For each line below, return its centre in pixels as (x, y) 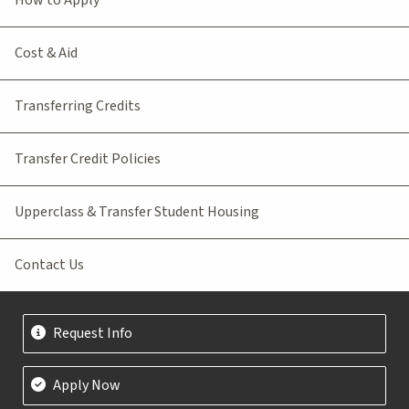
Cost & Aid (46, 52)
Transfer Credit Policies (88, 158)
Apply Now (86, 385)
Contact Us (49, 264)
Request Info (92, 333)
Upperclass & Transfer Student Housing (137, 211)
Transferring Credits (78, 105)
